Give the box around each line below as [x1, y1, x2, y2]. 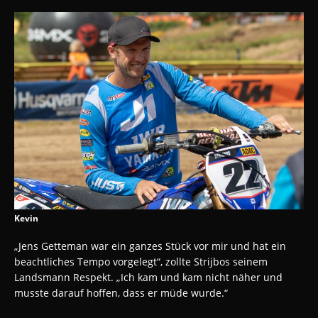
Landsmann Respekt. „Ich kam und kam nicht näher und [14, 270, 283, 285]
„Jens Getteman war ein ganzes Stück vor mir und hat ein [14, 239, 286, 253]
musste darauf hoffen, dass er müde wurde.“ [14, 286, 228, 300]
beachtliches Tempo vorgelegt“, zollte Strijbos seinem [14, 255, 268, 269]
